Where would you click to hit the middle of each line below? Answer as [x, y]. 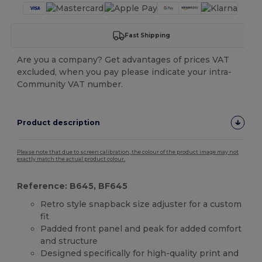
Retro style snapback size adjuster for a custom [141, 204]
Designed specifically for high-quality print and [140, 253]
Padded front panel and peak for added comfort [141, 228]
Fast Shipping [147, 36]
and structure [69, 241]
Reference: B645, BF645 [73, 186]
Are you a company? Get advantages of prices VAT [123, 59]
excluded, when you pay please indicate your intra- [125, 72]
